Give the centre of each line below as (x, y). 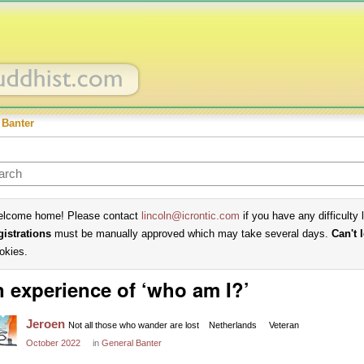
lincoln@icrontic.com (191, 216)
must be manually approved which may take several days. (191, 234)
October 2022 (53, 343)
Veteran (284, 325)
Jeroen (45, 324)
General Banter (132, 343)
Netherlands (233, 325)
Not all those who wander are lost (134, 325)
